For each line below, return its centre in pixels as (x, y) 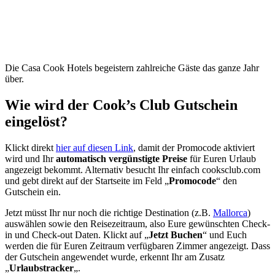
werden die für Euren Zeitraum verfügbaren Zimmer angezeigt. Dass (137, 246)
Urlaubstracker (41, 268)
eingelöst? (36, 122)
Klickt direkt (30, 147)
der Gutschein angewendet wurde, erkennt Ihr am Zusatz (115, 257)
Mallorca (230, 212)
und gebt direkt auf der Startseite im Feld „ (87, 180)
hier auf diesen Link (95, 147)
